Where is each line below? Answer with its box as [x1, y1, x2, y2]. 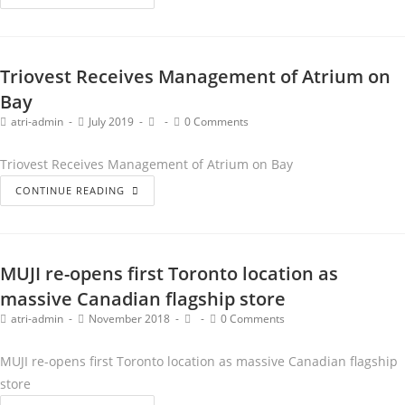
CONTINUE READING [15, 183, 125, 197]
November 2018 [89, 310, 170, 326]
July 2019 [89, 113, 134, 129]
